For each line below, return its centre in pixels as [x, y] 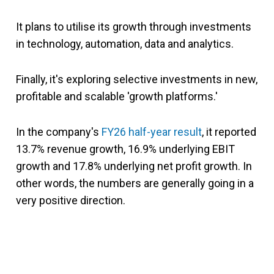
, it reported [229, 131]
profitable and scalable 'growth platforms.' [117, 96]
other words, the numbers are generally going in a [135, 183]
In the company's [59, 131]
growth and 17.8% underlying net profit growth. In [134, 166]
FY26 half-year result [152, 131]
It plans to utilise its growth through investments [134, 26]
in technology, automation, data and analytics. [125, 43]
